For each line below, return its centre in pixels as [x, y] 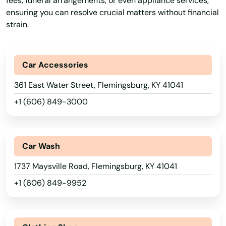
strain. [17, 24]
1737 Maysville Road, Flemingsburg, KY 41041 [96, 166]
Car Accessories [55, 65]
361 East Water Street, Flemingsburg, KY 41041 [99, 85]
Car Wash [41, 146]
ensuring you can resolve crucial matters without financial [112, 12]
